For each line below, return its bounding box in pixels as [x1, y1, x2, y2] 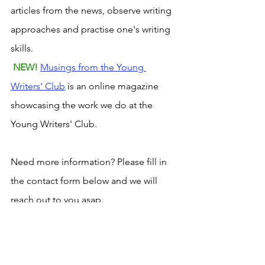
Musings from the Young [40, 61, 146, 73]
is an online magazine [65, 80, 161, 92]
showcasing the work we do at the [11, 99, 155, 111]
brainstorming [125, 223, 177, 234]
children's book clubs [45, 223, 124, 234]
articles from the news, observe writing [11, 4, 174, 16]
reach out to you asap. [11, 193, 106, 205]
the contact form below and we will [11, 174, 160, 186]
